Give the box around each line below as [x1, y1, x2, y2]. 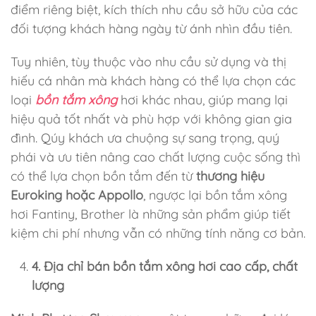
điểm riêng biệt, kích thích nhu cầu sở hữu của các [11, 1, 298, 18]
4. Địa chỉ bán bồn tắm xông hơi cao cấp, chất [32, 258, 298, 274]
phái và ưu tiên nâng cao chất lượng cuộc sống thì [11, 149, 300, 165]
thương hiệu [196, 168, 265, 184]
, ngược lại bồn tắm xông [143, 187, 287, 203]
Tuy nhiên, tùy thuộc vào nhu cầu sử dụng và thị [11, 54, 286, 70]
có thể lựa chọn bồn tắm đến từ [11, 168, 196, 184]
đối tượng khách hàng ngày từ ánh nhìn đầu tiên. [11, 20, 292, 37]
